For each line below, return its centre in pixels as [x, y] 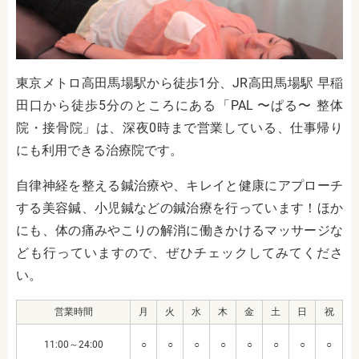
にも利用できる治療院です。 [99, 150]
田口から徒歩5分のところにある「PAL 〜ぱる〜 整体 [179, 105]
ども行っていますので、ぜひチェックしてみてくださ [179, 252]
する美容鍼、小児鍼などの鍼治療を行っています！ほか [179, 208]
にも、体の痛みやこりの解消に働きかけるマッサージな [179, 230]
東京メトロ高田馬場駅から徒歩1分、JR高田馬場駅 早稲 [179, 83]
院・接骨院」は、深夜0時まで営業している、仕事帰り [179, 127]
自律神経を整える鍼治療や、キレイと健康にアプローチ [179, 185]
